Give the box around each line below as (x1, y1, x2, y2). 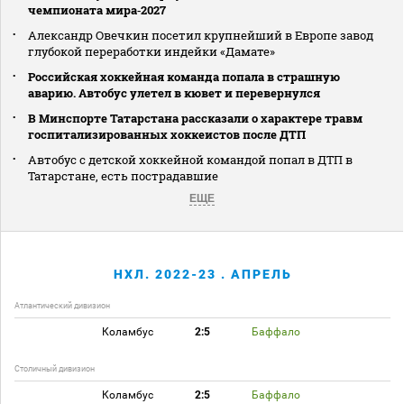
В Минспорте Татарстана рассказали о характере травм (28, 109, 363, 126)
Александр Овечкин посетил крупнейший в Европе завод (28, 26, 373, 43)
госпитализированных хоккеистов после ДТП (28, 125, 306, 142)
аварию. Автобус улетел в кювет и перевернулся (28, 84, 320, 101)
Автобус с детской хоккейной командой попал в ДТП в (28, 151, 353, 168)
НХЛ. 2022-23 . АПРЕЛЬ (113, 266, 292, 281)
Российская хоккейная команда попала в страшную (28, 68, 340, 85)
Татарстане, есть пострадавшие (28, 167, 218, 184)
